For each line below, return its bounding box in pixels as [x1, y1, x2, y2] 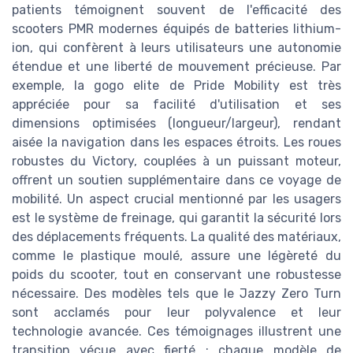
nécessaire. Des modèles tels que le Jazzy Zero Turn [12, 286, 341, 302]
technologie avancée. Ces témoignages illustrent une [12, 324, 341, 340]
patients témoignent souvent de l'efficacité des [12, 2, 341, 18]
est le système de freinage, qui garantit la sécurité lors [12, 210, 341, 226]
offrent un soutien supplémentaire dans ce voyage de [12, 173, 341, 188]
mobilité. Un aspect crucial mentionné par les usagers [12, 191, 341, 207]
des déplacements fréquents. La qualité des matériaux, [12, 229, 341, 245]
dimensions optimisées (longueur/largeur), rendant [12, 116, 341, 132]
